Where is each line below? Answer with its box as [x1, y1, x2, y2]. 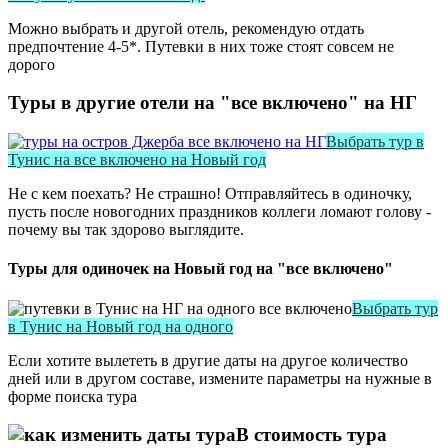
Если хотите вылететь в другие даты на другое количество [8, 351, 408, 369]
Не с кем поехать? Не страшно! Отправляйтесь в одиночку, [8, 185, 412, 203]
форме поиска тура [8, 387, 137, 405]
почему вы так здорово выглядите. [8, 221, 244, 239]
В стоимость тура [236, 424, 387, 446]
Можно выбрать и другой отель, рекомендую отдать [8, 19, 364, 37]
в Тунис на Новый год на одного [8, 317, 233, 335]
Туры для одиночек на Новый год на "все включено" [8, 260, 393, 278]
